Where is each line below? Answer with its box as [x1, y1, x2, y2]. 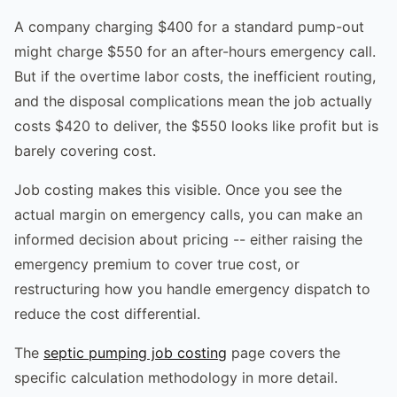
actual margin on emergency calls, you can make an [14, 205, 362, 223]
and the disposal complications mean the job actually [14, 91, 372, 110]
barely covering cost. [14, 141, 156, 160]
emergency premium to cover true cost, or [14, 254, 300, 273]
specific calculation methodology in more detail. [14, 368, 338, 386]
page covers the [227, 343, 340, 362]
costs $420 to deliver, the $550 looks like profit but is [14, 116, 378, 135]
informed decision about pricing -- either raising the [14, 230, 362, 248]
